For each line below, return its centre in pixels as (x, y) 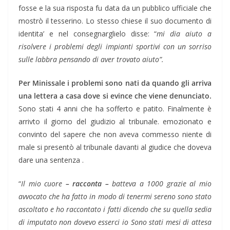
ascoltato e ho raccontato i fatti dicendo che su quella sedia (115, 209)
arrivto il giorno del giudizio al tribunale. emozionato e (115, 122)
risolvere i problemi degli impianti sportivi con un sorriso (115, 47)
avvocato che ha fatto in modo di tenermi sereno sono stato (115, 197)
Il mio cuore (43, 184)
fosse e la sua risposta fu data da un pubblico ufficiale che (115, 8)
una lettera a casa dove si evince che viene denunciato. (115, 96)
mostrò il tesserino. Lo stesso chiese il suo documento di (115, 21)
